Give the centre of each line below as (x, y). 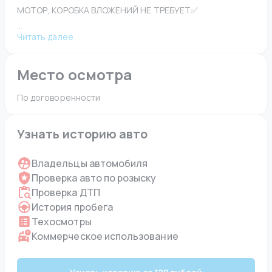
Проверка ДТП (66, 192)
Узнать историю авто (83, 134)
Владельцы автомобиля (90, 163)
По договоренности (60, 97)
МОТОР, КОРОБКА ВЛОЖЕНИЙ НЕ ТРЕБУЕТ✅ (107, 10)
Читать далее (45, 37)
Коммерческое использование (105, 236)
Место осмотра (75, 74)
